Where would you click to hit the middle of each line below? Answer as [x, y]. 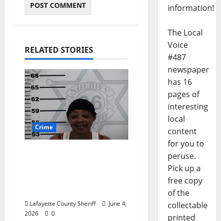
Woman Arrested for [70, 166]
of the [178, 193]
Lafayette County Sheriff [63, 204]
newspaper [188, 70]
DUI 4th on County [66, 178]
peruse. [182, 156]
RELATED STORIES [59, 50]
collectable [187, 205]
